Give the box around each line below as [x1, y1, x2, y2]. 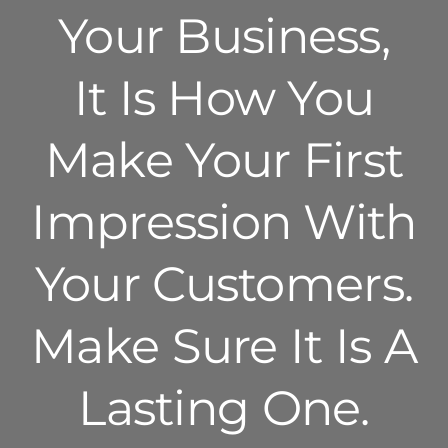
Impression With [31, 193, 417, 252]
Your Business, [58, 7, 390, 66]
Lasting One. [78, 379, 370, 438]
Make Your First [44, 131, 404, 190]
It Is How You [73, 69, 375, 128]
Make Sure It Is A [31, 317, 417, 376]
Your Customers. [34, 255, 414, 314]
